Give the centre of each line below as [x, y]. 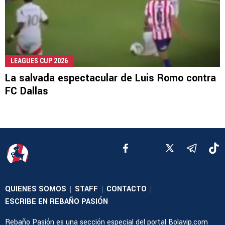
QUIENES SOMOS [36, 189]
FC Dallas [27, 91]
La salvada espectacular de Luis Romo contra [110, 78]
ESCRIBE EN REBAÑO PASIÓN [57, 201]
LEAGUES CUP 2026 [39, 61]
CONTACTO [127, 189]
